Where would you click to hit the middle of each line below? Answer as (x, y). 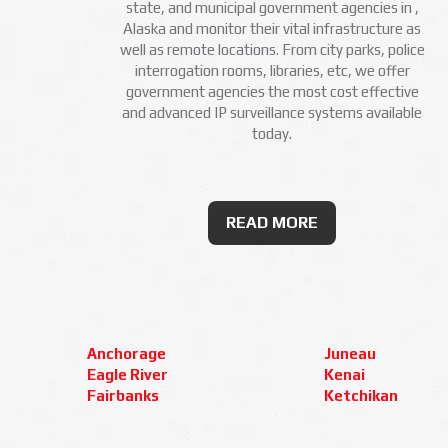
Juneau (350, 353)
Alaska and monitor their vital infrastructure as (272, 28)
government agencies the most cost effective (272, 91)
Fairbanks (123, 395)
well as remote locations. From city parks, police (272, 49)
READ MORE (272, 222)
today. (272, 133)
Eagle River (127, 374)
